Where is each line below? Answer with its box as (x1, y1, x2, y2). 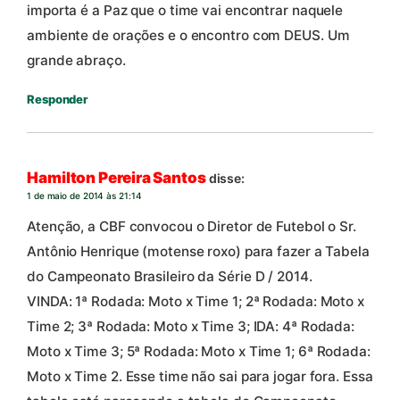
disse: (208, 171, 246, 187)
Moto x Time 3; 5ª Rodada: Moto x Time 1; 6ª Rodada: (27, 342, 371, 360)
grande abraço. (27, 51, 126, 69)
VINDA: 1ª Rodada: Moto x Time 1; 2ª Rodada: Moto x (27, 292, 364, 310)
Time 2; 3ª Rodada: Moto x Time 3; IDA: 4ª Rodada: (27, 317, 355, 335)
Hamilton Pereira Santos (27, 169, 206, 187)
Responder (27, 91, 88, 106)
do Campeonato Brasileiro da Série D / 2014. (27, 267, 312, 285)
